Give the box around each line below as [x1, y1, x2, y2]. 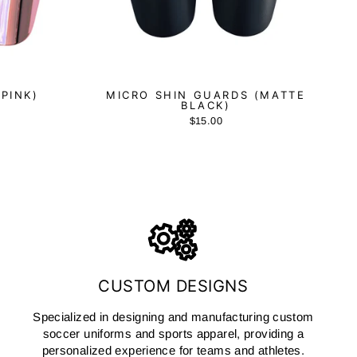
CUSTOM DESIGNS [98, 275, 249, 296]
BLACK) [180, 98, 231, 112]
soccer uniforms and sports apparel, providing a [42, 326, 304, 340]
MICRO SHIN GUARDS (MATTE [106, 88, 306, 101]
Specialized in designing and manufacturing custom [33, 309, 314, 324]
